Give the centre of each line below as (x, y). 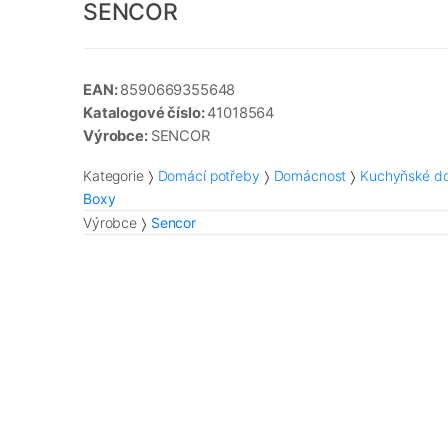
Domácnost (310, 176)
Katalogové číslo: (145, 113)
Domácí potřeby (208, 176)
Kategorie (113, 176)
